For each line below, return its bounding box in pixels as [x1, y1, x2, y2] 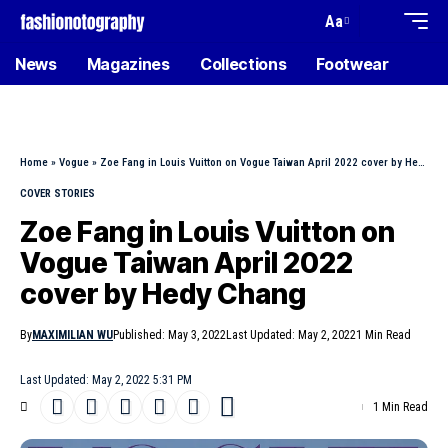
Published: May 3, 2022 [113, 328, 226, 342]
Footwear [316, 54, 389, 74]
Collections [199, 54, 287, 74]
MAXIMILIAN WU [32, 328, 113, 342]
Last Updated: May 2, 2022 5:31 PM [20, 373, 192, 387]
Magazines [86, 54, 170, 74]
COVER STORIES [20, 187, 95, 200]
